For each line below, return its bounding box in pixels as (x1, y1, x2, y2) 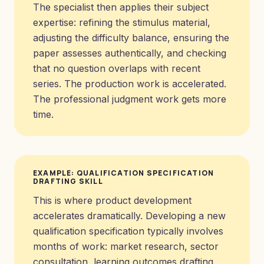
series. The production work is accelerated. (33, 78, 226, 90)
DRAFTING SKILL (33, 176, 103, 186)
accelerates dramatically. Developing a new (33, 210, 226, 222)
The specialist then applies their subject (33, 1, 209, 13)
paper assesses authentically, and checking (33, 47, 226, 59)
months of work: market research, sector (33, 240, 219, 252)
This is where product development (33, 194, 192, 206)
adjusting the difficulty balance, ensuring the (33, 32, 229, 44)
